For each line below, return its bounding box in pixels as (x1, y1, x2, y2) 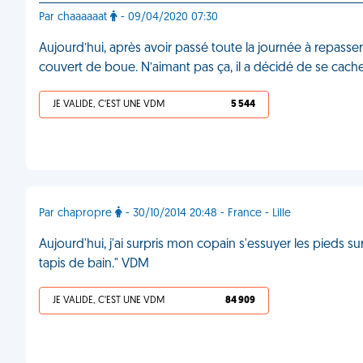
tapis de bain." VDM (39, 258, 149, 271)
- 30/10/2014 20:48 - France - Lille (122, 207, 291, 220)
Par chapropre (39, 207, 115, 220)
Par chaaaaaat (39, 11, 110, 23)
